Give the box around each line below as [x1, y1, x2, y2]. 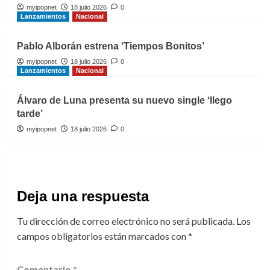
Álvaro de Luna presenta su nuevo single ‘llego [16, 95, 232, 106]
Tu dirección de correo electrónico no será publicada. [16, 215, 234, 227]
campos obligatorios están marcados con [16, 230, 188, 242]
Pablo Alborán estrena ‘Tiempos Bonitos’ [16, 41, 204, 52]
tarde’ [16, 108, 43, 119]
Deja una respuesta [16, 188, 149, 205]
